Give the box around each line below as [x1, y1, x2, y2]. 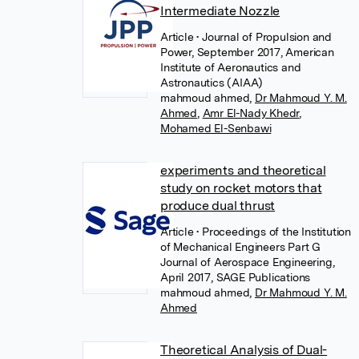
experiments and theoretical [159, 163, 326, 178]
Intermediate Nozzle [159, 3, 280, 18]
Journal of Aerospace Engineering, [159, 256, 335, 268]
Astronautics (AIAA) [159, 76, 264, 89]
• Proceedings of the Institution [196, 225, 351, 238]
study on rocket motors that [159, 180, 322, 196]
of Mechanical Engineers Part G [159, 240, 321, 253]
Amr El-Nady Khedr [202, 107, 300, 119]
